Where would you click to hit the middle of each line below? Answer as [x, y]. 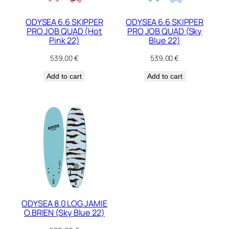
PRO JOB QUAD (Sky [165, 31]
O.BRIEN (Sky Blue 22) [64, 212]
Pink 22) [64, 41]
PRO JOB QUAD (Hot [64, 31]
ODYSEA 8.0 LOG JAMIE [64, 203]
